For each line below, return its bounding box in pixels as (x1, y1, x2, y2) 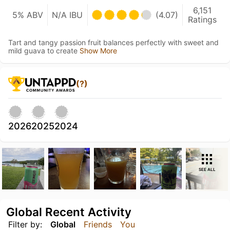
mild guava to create (8, 46, 80, 55)
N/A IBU (52, 9, 83, 20)
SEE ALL (198, 166, 216, 172)
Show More (80, 46, 117, 55)
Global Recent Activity (6, 205, 131, 219)
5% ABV (12, 9, 44, 20)
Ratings (187, 14, 217, 25)
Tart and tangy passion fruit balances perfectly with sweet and (8, 37, 219, 47)
